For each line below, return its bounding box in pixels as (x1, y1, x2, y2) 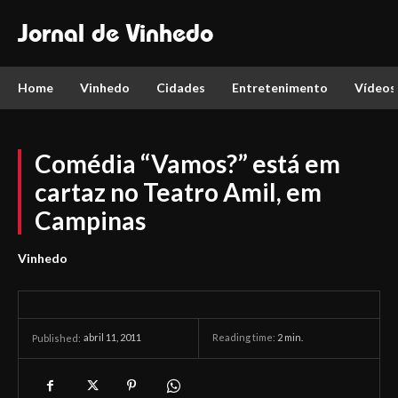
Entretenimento (232, 80, 328, 95)
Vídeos (354, 80, 396, 95)
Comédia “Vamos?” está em (35, 148, 340, 179)
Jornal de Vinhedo (18, 18, 213, 48)
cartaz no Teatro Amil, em (35, 177, 322, 207)
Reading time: (212, 331, 277, 344)
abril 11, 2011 (84, 331, 141, 344)
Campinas (35, 205, 146, 235)
